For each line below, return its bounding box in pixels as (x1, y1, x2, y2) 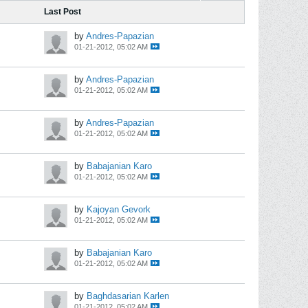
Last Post (44, 7, 81, 16)
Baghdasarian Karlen (87, 291, 169, 301)
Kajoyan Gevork (87, 204, 151, 214)
